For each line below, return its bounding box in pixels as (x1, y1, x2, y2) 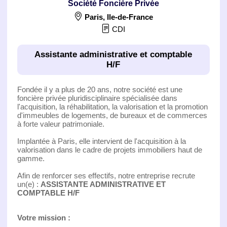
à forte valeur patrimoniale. (17, 119, 104, 128)
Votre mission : (17, 213, 70, 222)
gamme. (17, 154, 45, 163)
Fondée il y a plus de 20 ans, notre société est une (17, 85, 182, 94)
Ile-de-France (106, 12, 153, 21)
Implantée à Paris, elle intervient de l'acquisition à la (17, 136, 186, 145)
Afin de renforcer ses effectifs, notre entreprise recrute (17, 171, 195, 180)
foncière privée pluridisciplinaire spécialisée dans (17, 93, 177, 102)
